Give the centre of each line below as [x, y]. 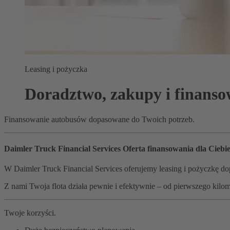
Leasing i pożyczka [56, 69]
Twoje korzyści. [30, 213]
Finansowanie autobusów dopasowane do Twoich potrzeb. [100, 119]
